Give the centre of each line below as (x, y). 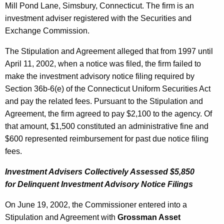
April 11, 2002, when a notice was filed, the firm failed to (103, 64)
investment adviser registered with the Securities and (98, 18)
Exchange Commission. (47, 31)
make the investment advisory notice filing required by (100, 76)
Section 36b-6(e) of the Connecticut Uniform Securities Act (108, 89)
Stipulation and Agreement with (61, 217)
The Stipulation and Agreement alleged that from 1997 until (109, 51)
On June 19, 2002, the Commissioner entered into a (96, 205)
